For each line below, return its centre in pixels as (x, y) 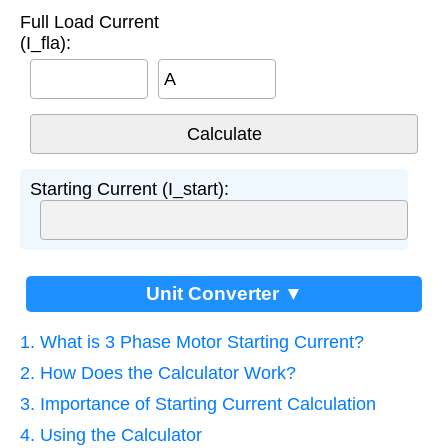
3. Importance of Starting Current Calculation (198, 403)
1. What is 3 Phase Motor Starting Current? (192, 341)
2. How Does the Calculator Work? (158, 372)
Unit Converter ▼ (224, 293)
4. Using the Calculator (111, 434)
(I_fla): (45, 42)
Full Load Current (89, 21)
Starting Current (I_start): (129, 188)
